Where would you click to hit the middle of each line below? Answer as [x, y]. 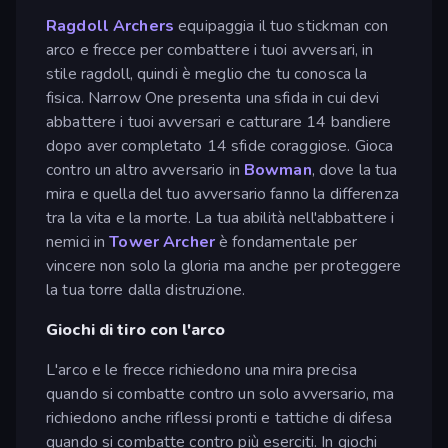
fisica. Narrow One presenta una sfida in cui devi [213, 97]
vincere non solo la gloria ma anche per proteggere [224, 265]
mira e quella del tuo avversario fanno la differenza [222, 193]
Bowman [277, 169]
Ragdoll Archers [112, 25]
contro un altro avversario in [145, 169]
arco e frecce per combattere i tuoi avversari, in [210, 49]
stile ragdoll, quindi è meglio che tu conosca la [207, 73]
